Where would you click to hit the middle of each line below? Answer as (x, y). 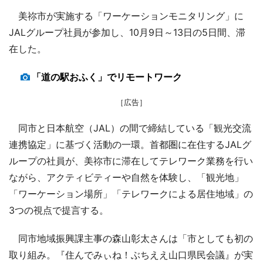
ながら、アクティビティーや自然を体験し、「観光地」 (126, 177)
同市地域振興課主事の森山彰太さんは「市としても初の (131, 238)
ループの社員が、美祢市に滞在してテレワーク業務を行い (131, 161)
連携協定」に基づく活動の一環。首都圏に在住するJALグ (130, 144)
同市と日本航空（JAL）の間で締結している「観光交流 (130, 128)
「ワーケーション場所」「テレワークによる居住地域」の (131, 193)
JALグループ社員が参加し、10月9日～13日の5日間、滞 (127, 32)
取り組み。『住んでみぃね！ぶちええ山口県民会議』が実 (131, 254)
